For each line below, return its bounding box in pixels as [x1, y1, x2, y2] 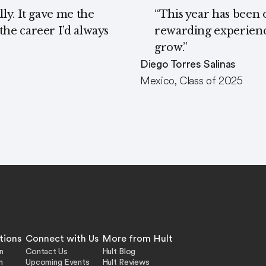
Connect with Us [26, 233, 99, 244]
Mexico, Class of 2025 [140, 75, 243, 87]
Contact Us [26, 246, 68, 256]
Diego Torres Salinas [140, 58, 236, 70]
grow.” [154, 41, 188, 54]
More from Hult [102, 233, 173, 244]
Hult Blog [102, 246, 136, 256]
